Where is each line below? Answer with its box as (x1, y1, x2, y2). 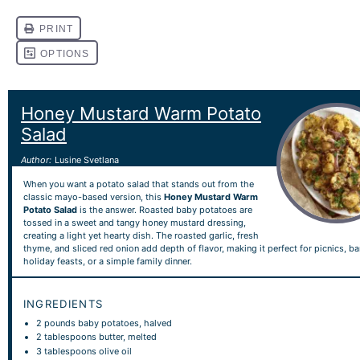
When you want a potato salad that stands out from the (22, 178, 254, 190)
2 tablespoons (36, 331, 97, 342)
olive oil (96, 345, 133, 357)
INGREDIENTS (22, 297, 104, 310)
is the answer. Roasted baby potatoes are (76, 203, 252, 215)
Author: (21, 154, 51, 166)
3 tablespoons (36, 345, 97, 357)
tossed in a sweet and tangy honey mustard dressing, (22, 216, 246, 228)
